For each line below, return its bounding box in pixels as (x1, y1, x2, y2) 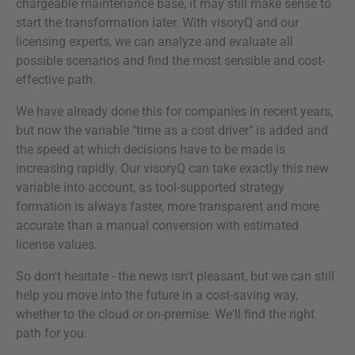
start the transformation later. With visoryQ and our (16, 14, 299, 30)
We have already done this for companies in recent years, (16, 103, 333, 119)
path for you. (16, 325, 87, 341)
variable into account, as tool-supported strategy (16, 179, 284, 195)
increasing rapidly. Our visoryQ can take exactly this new (16, 160, 329, 176)
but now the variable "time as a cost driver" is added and (16, 122, 328, 138)
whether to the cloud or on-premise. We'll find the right (16, 306, 315, 322)
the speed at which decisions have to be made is (16, 141, 285, 157)
